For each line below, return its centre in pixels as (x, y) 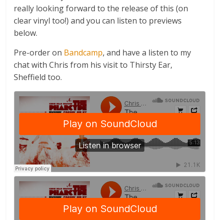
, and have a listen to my (147, 53)
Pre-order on (39, 53)
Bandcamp (83, 53)
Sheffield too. (38, 77)
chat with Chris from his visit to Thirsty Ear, (93, 65)
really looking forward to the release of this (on (101, 9)
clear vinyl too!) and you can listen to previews (98, 21)
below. (26, 33)
